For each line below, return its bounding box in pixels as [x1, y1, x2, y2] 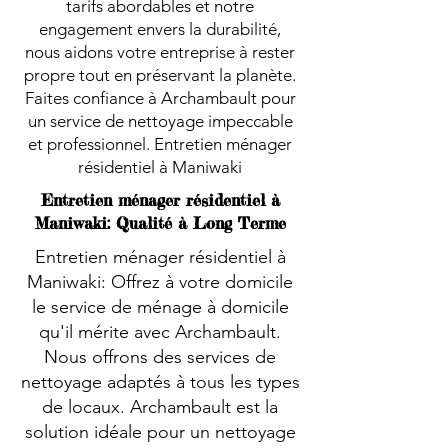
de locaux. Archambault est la [42, 396, 278, 418]
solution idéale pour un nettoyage [24, 421, 296, 443]
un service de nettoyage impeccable [27, 111, 293, 131]
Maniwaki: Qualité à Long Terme [34, 213, 286, 233]
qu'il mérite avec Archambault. [39, 321, 281, 343]
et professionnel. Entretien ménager [28, 134, 292, 154]
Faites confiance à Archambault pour [24, 88, 296, 108]
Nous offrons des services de [44, 346, 276, 368]
